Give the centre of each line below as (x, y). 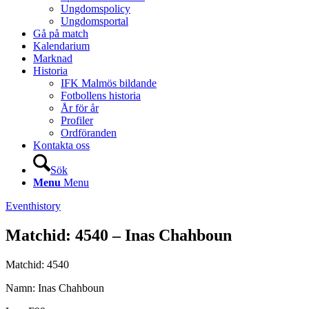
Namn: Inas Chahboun (55, 288)
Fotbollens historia (101, 96)
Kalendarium (61, 46)
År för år (80, 108)
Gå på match (61, 33)
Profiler (77, 120)
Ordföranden (89, 133)
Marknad (53, 58)
